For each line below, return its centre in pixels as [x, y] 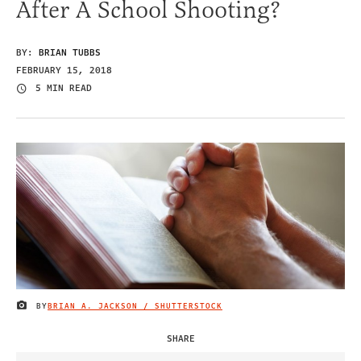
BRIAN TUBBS [70, 52]
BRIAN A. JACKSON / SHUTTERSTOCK [135, 306]
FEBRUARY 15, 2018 [64, 70]
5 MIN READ [64, 89]
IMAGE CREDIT [49, 309]
